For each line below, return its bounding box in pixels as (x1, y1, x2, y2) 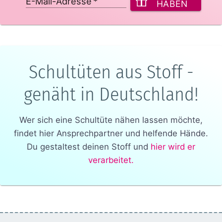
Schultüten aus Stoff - (28, 60, 194, 83)
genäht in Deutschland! (23, 82, 199, 106)
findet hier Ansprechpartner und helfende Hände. (14, 128, 208, 138)
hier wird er (151, 141, 195, 152)
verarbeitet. (88, 155, 134, 165)
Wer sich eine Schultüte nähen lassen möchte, (19, 114, 203, 125)
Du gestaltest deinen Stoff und (27, 141, 148, 152)
